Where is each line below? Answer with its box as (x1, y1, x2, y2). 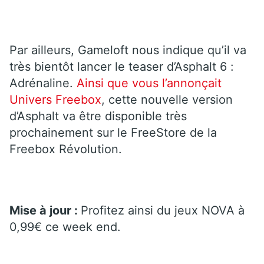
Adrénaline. (9, 75, 77, 90)
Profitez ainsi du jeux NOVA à (81, 203, 245, 217)
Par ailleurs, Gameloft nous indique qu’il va (9, 42, 246, 57)
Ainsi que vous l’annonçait (77, 75, 222, 90)
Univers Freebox (9, 92, 101, 107)
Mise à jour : (9, 203, 81, 217)
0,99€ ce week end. (9, 219, 121, 234)
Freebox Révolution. (9, 141, 126, 156)
